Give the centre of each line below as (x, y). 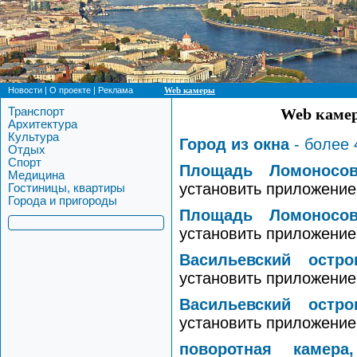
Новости (25, 90)
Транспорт (36, 112)
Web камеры (190, 90)
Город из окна (234, 144)
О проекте (70, 90)
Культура (33, 137)
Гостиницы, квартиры (67, 188)
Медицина (36, 175)
